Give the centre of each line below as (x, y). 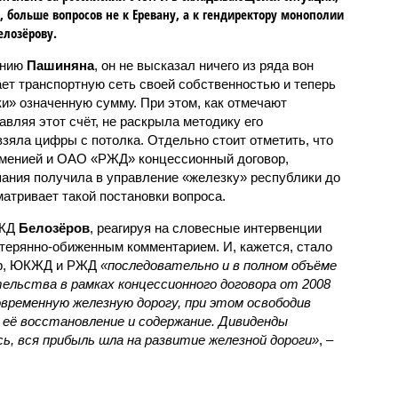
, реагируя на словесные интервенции (205, 227)
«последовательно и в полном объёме (218, 265)
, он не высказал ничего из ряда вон (203, 65)
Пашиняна (60, 65)
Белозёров (54, 227)
